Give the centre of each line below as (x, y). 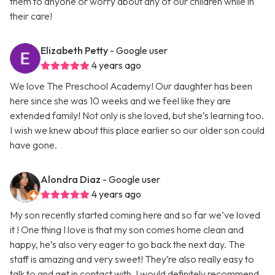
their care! (31, 16)
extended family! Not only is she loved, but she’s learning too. (137, 116)
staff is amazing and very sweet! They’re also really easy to (132, 259)
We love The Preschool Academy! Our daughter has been (131, 86)
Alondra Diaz (71, 180)
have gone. (33, 145)
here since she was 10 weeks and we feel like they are (120, 101)
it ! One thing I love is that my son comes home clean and (127, 230)
